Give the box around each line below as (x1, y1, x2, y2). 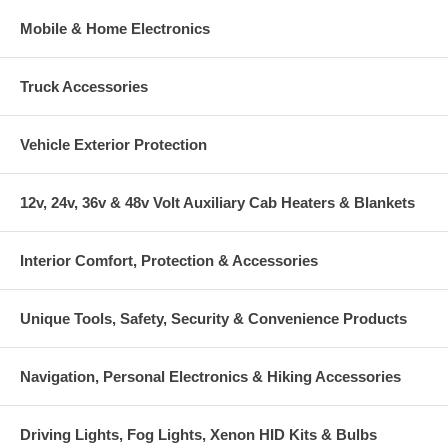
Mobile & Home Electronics (20, 19, 210, 37)
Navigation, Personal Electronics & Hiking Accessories (20, 367, 401, 385)
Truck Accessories (20, 77, 148, 95)
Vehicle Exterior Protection (20, 135, 207, 153)
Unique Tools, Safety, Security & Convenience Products (20, 309, 407, 327)
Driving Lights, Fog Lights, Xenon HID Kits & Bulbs (20, 425, 377, 443)
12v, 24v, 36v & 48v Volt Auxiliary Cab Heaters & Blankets (20, 193, 415, 211)
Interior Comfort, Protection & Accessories (20, 251, 318, 269)
